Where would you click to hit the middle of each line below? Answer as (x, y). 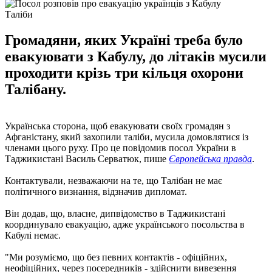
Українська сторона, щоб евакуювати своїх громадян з (117, 126)
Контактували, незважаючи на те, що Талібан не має (114, 180)
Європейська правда (210, 158)
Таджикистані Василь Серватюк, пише (87, 158)
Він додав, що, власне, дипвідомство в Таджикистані (115, 213)
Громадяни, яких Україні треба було (124, 40)
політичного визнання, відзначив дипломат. (96, 191)
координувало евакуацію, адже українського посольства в (125, 224)
